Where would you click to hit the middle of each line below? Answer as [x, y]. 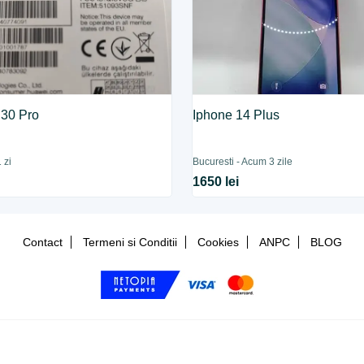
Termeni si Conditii [130, 242]
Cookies [218, 242]
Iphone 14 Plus [236, 115]
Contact [42, 242]
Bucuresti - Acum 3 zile [243, 162]
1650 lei [216, 182]
